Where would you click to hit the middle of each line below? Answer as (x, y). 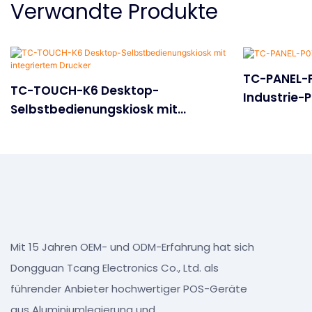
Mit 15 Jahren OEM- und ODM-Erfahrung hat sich (132, 247)
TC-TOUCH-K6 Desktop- (85, 90)
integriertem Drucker (75, 128)
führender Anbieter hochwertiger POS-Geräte (129, 288)
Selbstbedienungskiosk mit (94, 109)
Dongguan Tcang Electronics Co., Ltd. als (115, 267)
